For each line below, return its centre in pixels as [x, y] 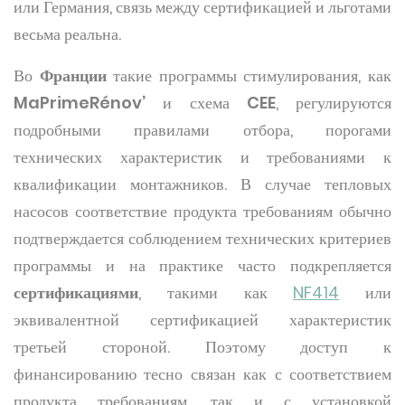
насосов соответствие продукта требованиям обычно [202, 211]
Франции [73, 75]
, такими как [216, 292]
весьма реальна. [67, 34]
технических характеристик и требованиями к [202, 157]
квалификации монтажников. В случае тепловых [202, 184]
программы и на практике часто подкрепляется [202, 265]
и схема [196, 103]
